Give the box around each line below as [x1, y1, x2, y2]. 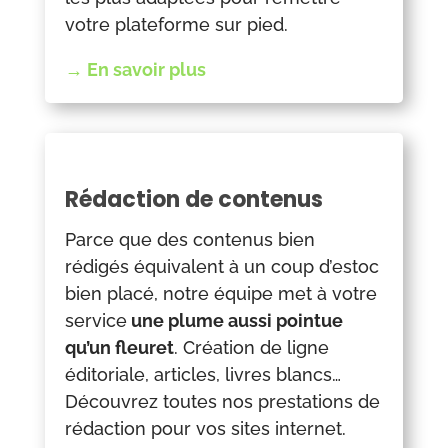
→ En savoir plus [64, 59, 206, 81]
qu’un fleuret [64, 337, 174, 359]
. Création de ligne [173, 337, 329, 359]
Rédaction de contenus [64, 184, 323, 216]
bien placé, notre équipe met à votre [64, 283, 377, 305]
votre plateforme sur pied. [64, 14, 288, 36]
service [64, 310, 127, 332]
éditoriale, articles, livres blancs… [64, 364, 341, 386]
